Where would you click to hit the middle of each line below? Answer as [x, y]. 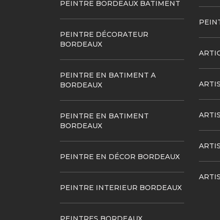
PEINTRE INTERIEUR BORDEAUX [121, 188]
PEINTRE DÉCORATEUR [104, 34]
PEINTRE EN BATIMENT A [108, 75]
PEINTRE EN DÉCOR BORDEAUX [120, 157]
